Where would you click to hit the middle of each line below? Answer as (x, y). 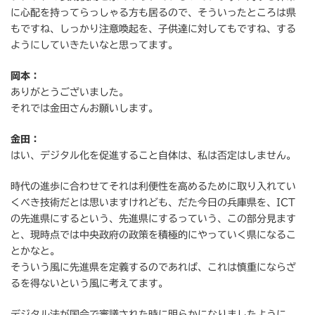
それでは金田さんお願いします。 (84, 109)
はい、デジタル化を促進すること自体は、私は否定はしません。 (153, 156)
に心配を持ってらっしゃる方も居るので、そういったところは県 (153, 13)
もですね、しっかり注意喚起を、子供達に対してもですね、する (153, 29)
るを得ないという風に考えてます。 (89, 284)
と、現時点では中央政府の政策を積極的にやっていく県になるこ (153, 235)
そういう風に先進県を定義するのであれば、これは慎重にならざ (153, 268)
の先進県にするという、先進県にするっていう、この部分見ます (153, 219)
